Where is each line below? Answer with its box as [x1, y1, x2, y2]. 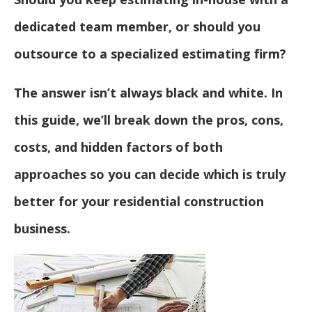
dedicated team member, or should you [14, 18, 260, 36]
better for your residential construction [14, 193, 264, 210]
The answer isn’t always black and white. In [14, 84, 283, 102]
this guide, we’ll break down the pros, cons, [14, 111, 283, 129]
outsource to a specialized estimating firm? [14, 45, 286, 63]
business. [14, 220, 70, 237]
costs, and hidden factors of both [14, 139, 223, 156]
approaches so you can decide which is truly [14, 166, 286, 183]
